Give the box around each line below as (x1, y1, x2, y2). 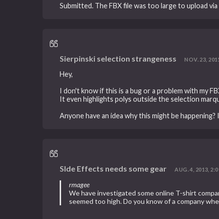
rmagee (69, 180, 90, 189)
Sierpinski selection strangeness (60, 53, 177, 63)
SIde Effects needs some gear (60, 164, 167, 174)
